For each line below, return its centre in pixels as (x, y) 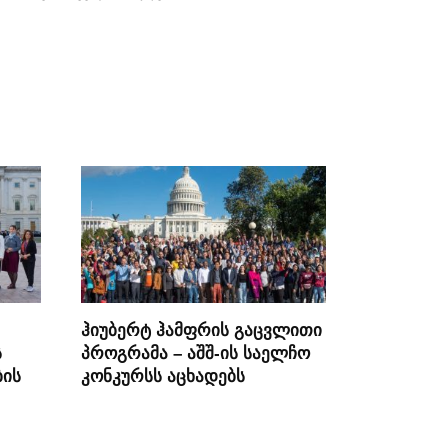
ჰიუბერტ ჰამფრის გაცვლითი (201, 329)
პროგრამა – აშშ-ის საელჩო (195, 352)
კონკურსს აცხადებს (163, 375)
